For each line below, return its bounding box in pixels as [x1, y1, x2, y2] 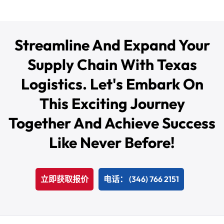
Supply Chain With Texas [27, 54, 197, 74]
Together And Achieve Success [8, 113, 215, 132]
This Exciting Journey [39, 93, 185, 113]
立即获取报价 [40, 173, 88, 184]
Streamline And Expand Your [14, 35, 210, 54]
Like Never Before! [49, 132, 175, 152]
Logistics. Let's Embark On [20, 74, 203, 93]
